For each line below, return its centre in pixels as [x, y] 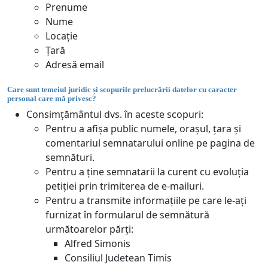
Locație [62, 36]
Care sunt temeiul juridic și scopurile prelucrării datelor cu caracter [122, 90]
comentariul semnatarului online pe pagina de [150, 143]
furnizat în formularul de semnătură [127, 214]
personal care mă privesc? [52, 99]
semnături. [70, 157]
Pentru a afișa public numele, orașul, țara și [143, 128]
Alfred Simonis [98, 243]
